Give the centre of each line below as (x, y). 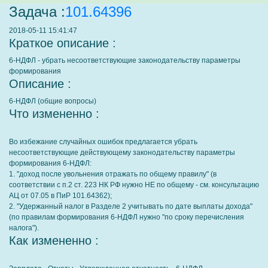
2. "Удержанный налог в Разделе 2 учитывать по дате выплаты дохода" (131, 206)
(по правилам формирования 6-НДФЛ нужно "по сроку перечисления (127, 217)
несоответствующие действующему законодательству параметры (122, 153)
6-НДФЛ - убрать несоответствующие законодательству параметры (125, 60)
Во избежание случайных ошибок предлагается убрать (103, 142)
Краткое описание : (63, 43)
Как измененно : (54, 240)
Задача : (37, 12)
